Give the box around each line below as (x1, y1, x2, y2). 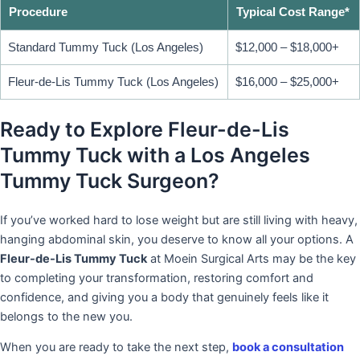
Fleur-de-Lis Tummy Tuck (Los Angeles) (8, 76, 219, 89)
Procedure (9, 6, 67, 19)
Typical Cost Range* (236, 6, 350, 19)
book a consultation (232, 340, 344, 355)
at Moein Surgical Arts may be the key (147, 251, 356, 266)
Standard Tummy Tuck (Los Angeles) (8, 41, 203, 55)
